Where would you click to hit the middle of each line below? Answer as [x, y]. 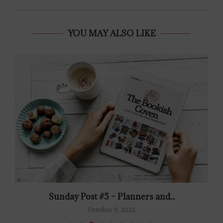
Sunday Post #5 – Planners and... [111, 197]
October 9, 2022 [111, 210]
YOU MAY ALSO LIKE [111, 34]
